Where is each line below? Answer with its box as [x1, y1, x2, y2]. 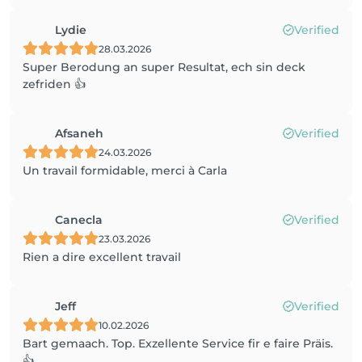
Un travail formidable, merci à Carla [23, 163, 227, 178]
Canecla [55, 213, 103, 227]
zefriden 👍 [23, 77, 86, 91]
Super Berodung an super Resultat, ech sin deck [23, 60, 305, 74]
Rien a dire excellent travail [23, 250, 181, 264]
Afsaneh [55, 126, 103, 141]
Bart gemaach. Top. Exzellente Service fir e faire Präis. [23, 336, 333, 351]
